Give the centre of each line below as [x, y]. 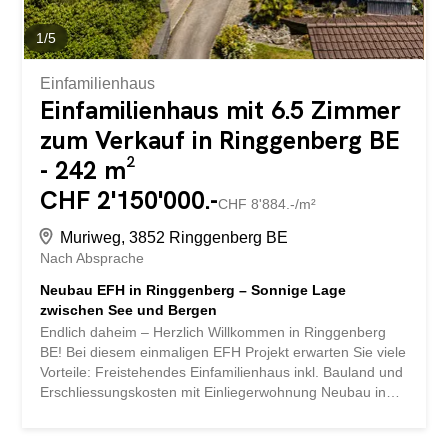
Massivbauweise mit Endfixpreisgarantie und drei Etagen [219, 411]
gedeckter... [77, 18]
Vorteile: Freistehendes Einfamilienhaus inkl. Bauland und [222, 371]
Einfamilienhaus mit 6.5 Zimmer [221, 110]
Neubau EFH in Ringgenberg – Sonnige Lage [193, 289]
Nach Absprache [92, 257]
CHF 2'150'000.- [129, 200]
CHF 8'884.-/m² [267, 203]
